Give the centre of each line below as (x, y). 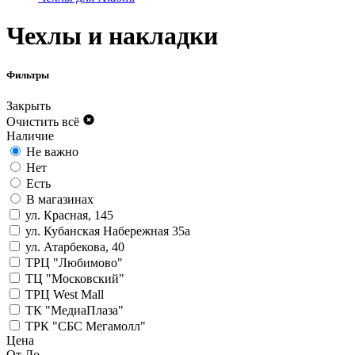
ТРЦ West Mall (65, 294)
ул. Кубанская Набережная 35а (108, 231)
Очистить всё (43, 121)
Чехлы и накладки (112, 36)
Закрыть (29, 105)
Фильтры (28, 74)
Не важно (52, 151)
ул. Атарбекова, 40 (75, 246)
